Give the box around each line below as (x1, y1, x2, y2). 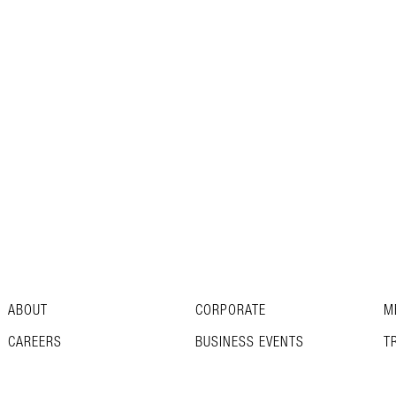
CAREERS (7, 330, 62, 356)
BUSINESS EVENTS (195, 330, 304, 356)
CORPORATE (195, 298, 266, 324)
